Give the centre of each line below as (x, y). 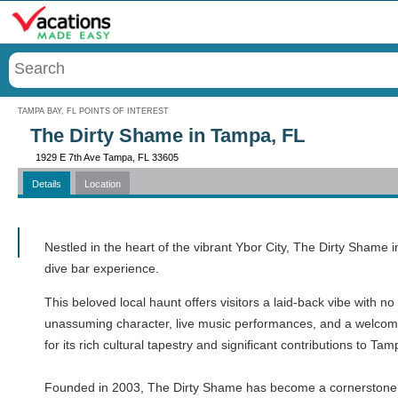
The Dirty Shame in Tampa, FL (167, 135)
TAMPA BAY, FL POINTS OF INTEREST (93, 111)
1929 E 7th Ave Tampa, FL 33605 (107, 157)
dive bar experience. (102, 268)
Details (47, 184)
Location (103, 184)
